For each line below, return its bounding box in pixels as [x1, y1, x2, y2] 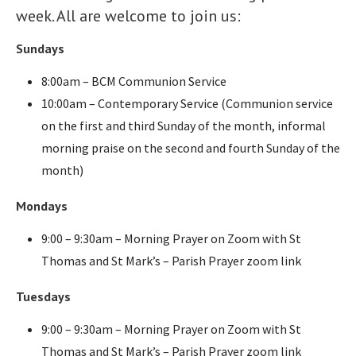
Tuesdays [16, 288, 71, 304]
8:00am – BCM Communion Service [41, 72, 226, 89]
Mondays [16, 197, 68, 214]
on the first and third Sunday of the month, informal [41, 117, 326, 133]
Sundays [16, 40, 64, 56]
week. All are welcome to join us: [16, 5, 241, 26]
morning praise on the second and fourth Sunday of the [41, 139, 340, 156]
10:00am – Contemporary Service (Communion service [41, 95, 333, 111]
